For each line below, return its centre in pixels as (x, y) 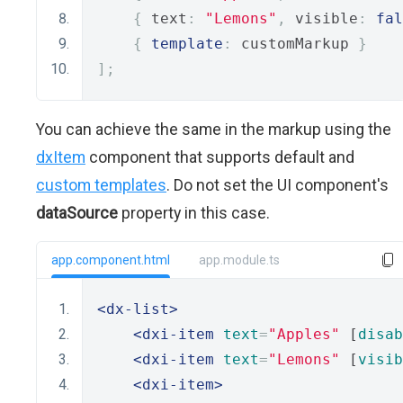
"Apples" (304, 334)
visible (322, 18)
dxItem (61, 157)
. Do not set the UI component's (278, 185)
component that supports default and (220, 157)
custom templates (101, 185)
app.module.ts (239, 260)
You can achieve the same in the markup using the (214, 129)
